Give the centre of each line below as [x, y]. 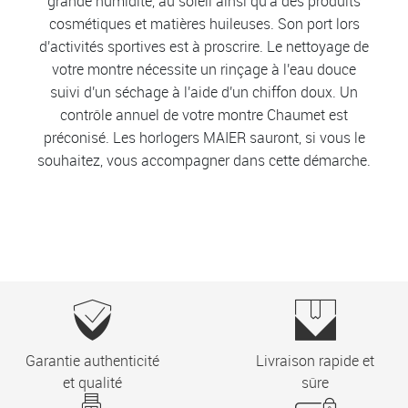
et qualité [93, 383]
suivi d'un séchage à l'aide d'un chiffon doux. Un [204, 92]
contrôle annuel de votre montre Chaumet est [204, 115]
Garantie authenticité [93, 361]
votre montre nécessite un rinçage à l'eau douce [204, 70]
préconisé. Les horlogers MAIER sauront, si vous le [204, 138]
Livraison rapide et [316, 361]
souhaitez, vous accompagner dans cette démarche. [204, 161]
